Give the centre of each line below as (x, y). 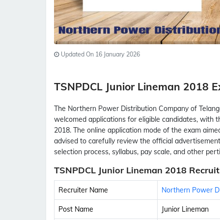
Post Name (76, 209)
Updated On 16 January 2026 (100, 55)
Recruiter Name (83, 190)
